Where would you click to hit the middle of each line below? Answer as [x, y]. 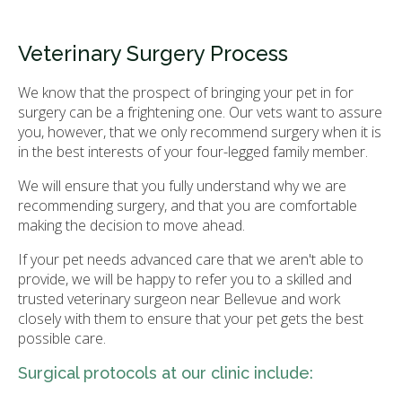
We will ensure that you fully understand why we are [182, 186]
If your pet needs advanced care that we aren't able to [191, 260]
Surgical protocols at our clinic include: [166, 373]
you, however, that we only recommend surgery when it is [200, 132]
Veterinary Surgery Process [153, 54]
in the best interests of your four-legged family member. [195, 152]
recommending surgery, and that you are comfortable [188, 206]
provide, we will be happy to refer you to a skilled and [185, 280]
